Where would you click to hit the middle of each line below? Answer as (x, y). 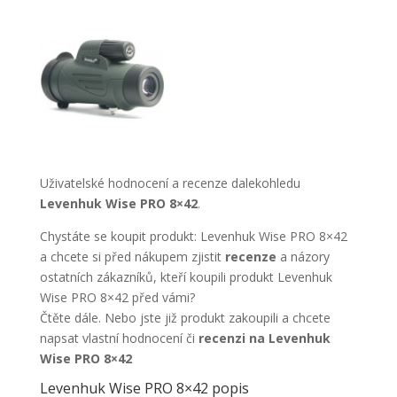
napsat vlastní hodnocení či (119, 338)
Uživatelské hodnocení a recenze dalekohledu (170, 183)
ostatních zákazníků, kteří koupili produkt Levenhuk (186, 277)
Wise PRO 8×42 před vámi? (117, 297)
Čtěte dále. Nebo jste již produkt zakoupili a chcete (185, 318)
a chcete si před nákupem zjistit (132, 257)
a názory (304, 257)
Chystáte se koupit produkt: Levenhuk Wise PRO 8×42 (193, 236)
